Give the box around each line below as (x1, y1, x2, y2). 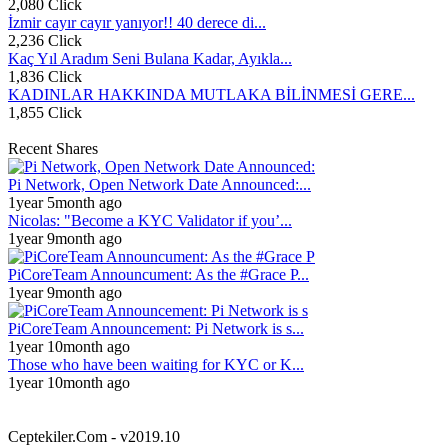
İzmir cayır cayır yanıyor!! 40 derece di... (8, 14, 266, 31)
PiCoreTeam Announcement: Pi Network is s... (8, 320, 304, 337)
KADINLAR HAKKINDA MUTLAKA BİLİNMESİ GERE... (8, 86, 415, 103)
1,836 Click (8, 68, 82, 85)
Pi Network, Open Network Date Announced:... (8, 176, 311, 193)
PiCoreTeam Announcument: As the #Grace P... (8, 266, 309, 283)
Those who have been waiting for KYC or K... (8, 356, 304, 373)
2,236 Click (8, 32, 82, 49)
